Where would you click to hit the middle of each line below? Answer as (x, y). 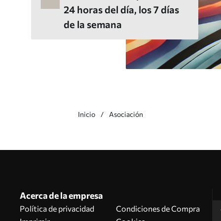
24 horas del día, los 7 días (121, 9)
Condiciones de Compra (158, 208)
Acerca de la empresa (61, 195)
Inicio (87, 114)
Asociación (126, 114)
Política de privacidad (57, 208)
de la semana (93, 24)
